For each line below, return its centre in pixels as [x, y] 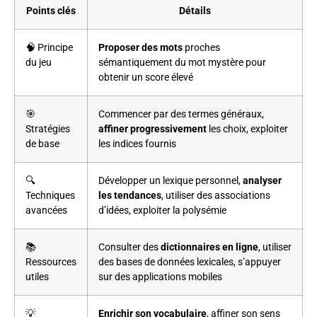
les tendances [130, 195]
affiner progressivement [152, 129]
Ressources [51, 262]
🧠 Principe [49, 47]
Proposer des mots [140, 47]
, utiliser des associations [216, 195]
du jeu [39, 62]
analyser [262, 180]
